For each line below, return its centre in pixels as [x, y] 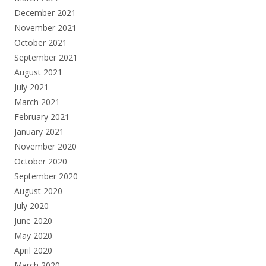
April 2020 [33, 250]
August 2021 [38, 72]
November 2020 [45, 146]
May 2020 [33, 235]
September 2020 [46, 176]
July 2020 [31, 205]
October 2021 [41, 42]
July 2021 [31, 87]
